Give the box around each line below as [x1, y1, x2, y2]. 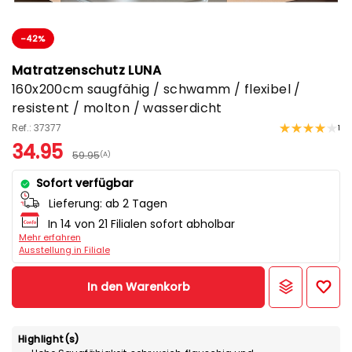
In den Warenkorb [86, 279, 190, 295]
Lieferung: [46, 196, 105, 212]
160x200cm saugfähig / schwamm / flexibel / [12, 80, 301, 99]
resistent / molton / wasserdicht [12, 99, 222, 118]
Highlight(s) [18, 332, 80, 346]
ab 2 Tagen [105, 196, 167, 212]
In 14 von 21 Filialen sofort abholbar [48, 216, 235, 233]
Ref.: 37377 [12, 121, 61, 135]
